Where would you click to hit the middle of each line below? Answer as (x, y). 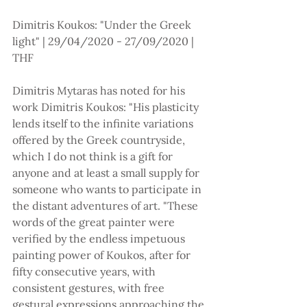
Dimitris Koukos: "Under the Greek (103, 25)
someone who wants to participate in (108, 189)
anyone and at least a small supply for (107, 173)
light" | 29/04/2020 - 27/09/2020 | (105, 41)
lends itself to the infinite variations (104, 124)
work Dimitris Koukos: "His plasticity (107, 107)
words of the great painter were (95, 222)
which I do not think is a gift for (94, 157)
